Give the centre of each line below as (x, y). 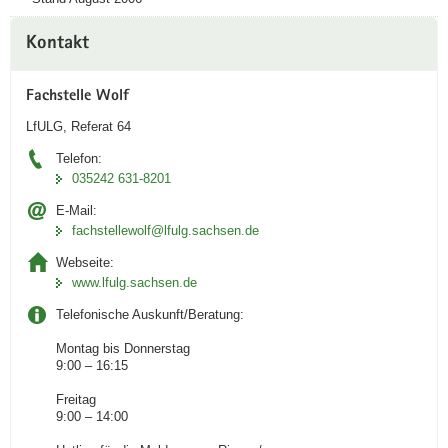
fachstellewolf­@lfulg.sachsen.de (165, 230)
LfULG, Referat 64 (78, 126)
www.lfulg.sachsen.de (134, 282)
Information (45, 50)
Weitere (33, 27)
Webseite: (85, 262)
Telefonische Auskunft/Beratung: (150, 314)
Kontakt (57, 44)
